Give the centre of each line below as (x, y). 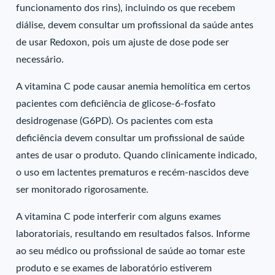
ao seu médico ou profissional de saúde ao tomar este (131, 251)
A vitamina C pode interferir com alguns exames (119, 217)
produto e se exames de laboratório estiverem (114, 268)
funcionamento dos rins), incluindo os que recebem (126, 8)
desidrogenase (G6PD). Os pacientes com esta (115, 121)
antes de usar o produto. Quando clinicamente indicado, (137, 155)
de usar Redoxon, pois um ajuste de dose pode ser (123, 42)
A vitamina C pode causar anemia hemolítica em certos (134, 87)
